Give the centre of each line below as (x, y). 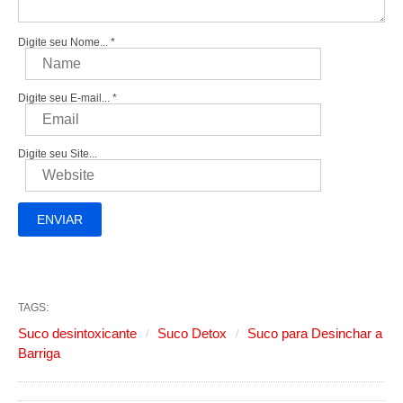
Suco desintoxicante (77, 333)
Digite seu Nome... (64, 43)
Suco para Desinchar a (315, 333)
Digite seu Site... (58, 154)
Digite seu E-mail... (65, 99)
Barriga (39, 353)
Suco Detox (192, 333)
